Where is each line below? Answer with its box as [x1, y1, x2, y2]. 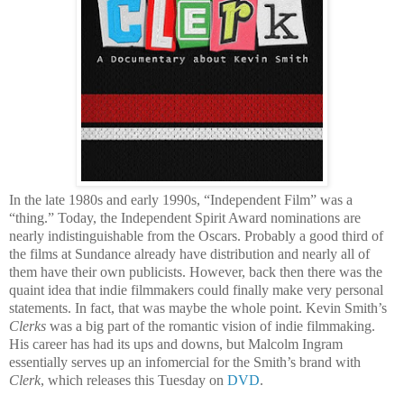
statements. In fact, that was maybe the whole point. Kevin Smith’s [9, 299, 387, 316]
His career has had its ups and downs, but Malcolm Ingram [9, 335, 343, 352]
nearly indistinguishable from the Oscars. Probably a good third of [9, 227, 383, 243]
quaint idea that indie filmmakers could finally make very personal [9, 281, 383, 298]
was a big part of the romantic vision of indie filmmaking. [50, 317, 375, 334]
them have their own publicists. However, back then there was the [9, 263, 382, 280]
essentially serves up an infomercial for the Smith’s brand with [9, 353, 361, 370]
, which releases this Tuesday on [41, 372, 227, 388]
